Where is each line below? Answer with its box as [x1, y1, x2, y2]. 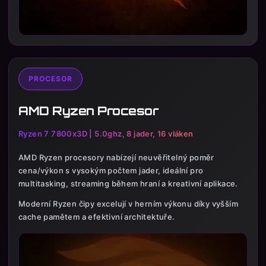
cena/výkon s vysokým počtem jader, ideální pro [18, 166, 204, 176]
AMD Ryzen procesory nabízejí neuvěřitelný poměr [18, 153, 214, 163]
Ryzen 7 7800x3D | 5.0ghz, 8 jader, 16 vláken [18, 129, 194, 139]
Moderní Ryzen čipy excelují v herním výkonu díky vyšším [18, 199, 238, 209]
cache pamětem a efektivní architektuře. [18, 212, 175, 222]
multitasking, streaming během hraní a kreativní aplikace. [18, 179, 238, 189]
